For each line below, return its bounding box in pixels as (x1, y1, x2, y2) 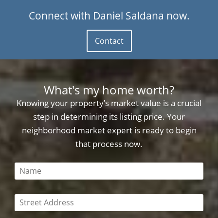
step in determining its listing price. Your (33, 110, 185, 122)
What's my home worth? (44, 81, 174, 98)
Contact (94, 35, 124, 46)
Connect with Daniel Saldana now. (28, 8, 190, 22)
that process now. (75, 138, 143, 149)
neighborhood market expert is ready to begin (21, 124, 197, 136)
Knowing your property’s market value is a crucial (17, 97, 201, 109)
